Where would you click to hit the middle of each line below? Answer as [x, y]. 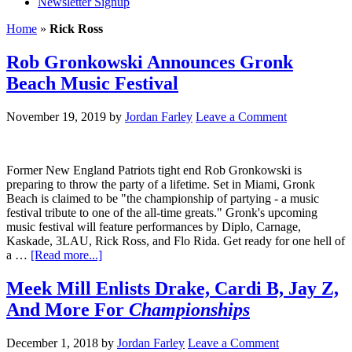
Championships [189, 309]
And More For [68, 309]
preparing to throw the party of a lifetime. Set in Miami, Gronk [161, 184]
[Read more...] [66, 255]
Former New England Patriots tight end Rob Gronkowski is [154, 170]
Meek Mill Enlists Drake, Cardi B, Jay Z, [172, 288]
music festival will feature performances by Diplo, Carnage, [154, 226]
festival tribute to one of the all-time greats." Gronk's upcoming [162, 212]
